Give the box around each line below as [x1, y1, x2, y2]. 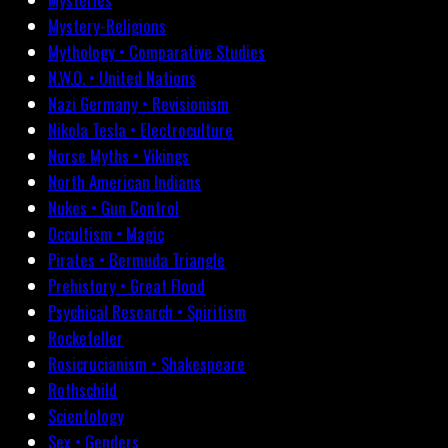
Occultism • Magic [48, 221, 164, 247]
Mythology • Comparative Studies [48, 39, 265, 65]
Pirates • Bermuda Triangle [48, 247, 225, 273]
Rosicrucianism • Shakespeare [48, 351, 245, 377]
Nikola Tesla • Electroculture [48, 117, 233, 143]
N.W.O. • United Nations [48, 65, 196, 91]
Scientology [48, 403, 124, 429]
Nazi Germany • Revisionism [48, 91, 229, 117]
